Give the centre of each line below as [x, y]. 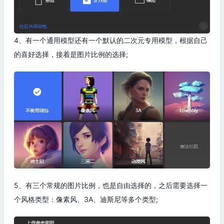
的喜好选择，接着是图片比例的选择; [71, 54]
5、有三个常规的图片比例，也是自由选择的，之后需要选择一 [111, 185]
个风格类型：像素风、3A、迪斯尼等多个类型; [86, 199]
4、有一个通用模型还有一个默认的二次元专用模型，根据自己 [111, 40]
